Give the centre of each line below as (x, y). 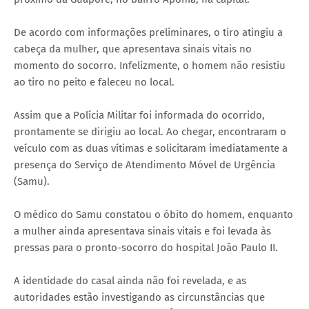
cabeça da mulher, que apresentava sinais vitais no (133, 49)
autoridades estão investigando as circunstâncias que (139, 298)
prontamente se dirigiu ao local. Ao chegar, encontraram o (150, 132)
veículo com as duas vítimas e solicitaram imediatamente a (151, 149)
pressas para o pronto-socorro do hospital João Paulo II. (146, 248)
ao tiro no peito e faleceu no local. (94, 82)
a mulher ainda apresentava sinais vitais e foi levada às (142, 231)
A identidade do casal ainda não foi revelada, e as (130, 281)
